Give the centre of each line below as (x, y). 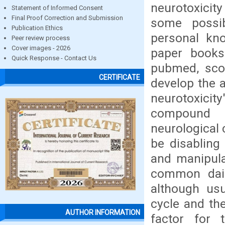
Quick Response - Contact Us (54, 58)
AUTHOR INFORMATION (103, 213)
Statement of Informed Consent (57, 8)
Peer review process (41, 38)
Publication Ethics (37, 28)
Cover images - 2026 (41, 48)
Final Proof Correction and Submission (67, 18)
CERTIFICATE (120, 78)
